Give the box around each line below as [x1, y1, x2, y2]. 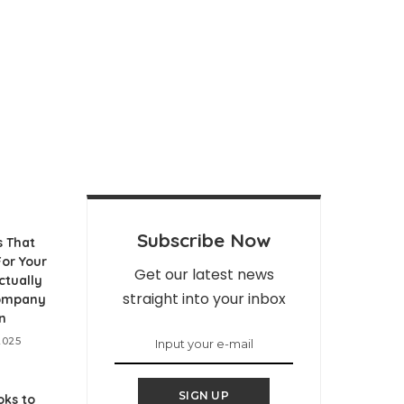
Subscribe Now [137, 228, 271, 252]
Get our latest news [133, 264, 274, 286]
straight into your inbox [122, 289, 286, 310]
